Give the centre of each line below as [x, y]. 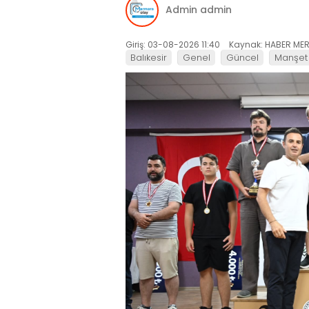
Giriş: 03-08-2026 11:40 [173, 44]
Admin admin [199, 10]
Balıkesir [149, 57]
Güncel [242, 57]
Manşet [291, 57]
